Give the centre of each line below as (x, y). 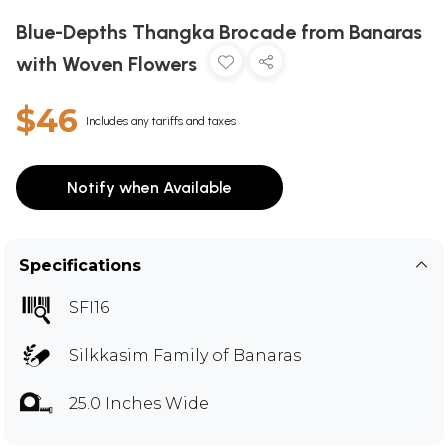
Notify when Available (149, 188)
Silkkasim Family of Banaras (185, 356)
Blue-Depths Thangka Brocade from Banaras (219, 32)
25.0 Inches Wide (139, 404)
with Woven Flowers (109, 64)
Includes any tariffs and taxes (161, 121)
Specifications (80, 266)
